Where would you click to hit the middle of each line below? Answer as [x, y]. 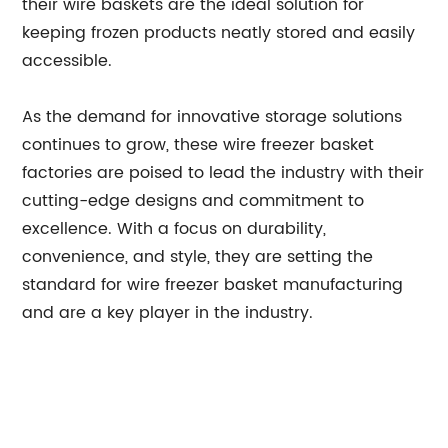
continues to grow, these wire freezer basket [198, 145]
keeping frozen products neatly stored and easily [219, 33]
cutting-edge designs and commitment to [193, 201]
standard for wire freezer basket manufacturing [213, 285]
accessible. [67, 61]
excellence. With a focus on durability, [174, 229]
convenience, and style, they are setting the [198, 257]
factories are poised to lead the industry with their [223, 173]
